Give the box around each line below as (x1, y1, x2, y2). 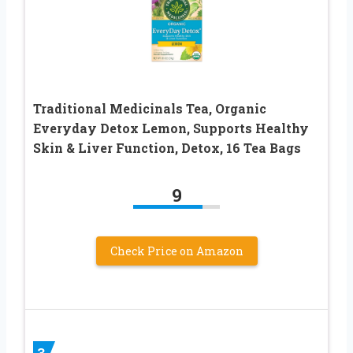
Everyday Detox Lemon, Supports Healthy (33, 119, 309, 136)
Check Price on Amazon (110, 243, 243, 258)
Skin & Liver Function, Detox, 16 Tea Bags (33, 139, 301, 156)
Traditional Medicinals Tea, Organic (33, 99, 266, 117)
